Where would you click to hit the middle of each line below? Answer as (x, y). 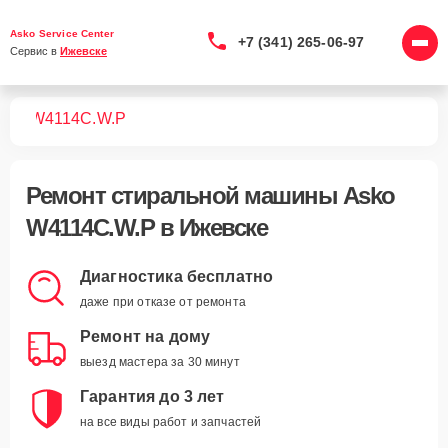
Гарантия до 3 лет (152, 396)
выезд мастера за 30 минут (160, 362)
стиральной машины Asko (252, 195)
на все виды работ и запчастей (171, 422)
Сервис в (35, 51)
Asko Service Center (62, 33)
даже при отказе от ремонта (163, 302)
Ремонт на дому (145, 336)
